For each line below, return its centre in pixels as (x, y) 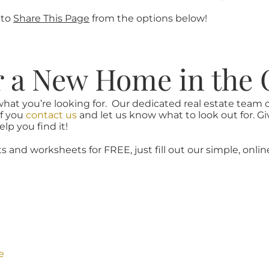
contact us (51, 115)
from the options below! (148, 19)
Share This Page (51, 19)
